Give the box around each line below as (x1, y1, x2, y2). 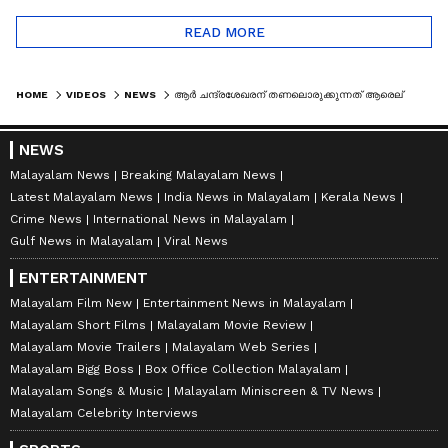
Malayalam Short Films (10, 317, 146, 332)
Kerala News (321, 189, 396, 204)
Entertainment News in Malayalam (143, 295, 346, 310)
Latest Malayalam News (10, 189, 153, 204)
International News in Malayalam (93, 211, 287, 226)
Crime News (10, 211, 82, 226)
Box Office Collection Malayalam (145, 361, 341, 376)
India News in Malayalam (164, 189, 310, 204)
